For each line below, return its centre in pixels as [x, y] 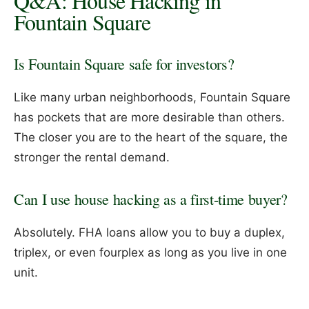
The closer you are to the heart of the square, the [151, 138]
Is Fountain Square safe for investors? [124, 64]
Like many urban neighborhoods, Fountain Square [152, 98]
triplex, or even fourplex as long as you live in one [150, 253]
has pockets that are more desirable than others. [149, 118]
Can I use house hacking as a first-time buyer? [151, 199]
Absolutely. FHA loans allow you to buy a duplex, [149, 233]
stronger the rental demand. [92, 158]
